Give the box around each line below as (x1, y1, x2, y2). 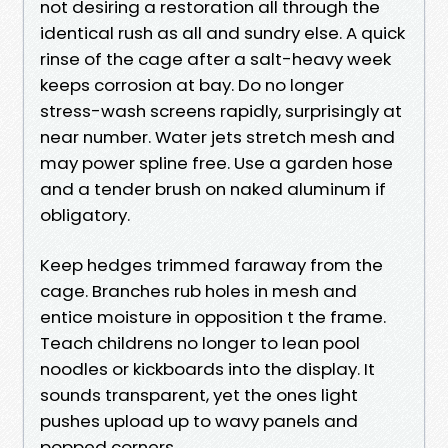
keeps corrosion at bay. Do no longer (40, 72, 344, 97)
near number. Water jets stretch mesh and (40, 124, 395, 149)
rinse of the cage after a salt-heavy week (40, 46, 391, 71)
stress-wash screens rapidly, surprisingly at (40, 98, 402, 123)
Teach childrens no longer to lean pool (40, 330, 360, 355)
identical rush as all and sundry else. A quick (40, 20, 405, 45)
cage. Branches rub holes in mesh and (40, 278, 357, 303)
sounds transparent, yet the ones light (40, 382, 358, 407)
